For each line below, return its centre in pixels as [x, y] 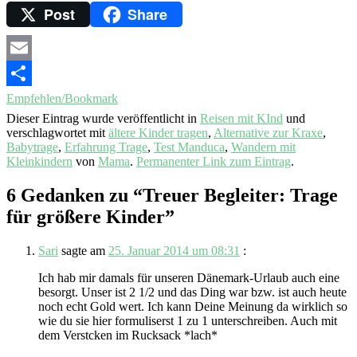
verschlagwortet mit [57, 132]
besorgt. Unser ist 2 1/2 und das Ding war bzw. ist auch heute [192, 292]
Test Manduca [189, 147]
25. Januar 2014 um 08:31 [174, 250]
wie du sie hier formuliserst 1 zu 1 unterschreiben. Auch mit [188, 320]
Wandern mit [263, 147]
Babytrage [32, 147]
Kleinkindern [39, 161]
